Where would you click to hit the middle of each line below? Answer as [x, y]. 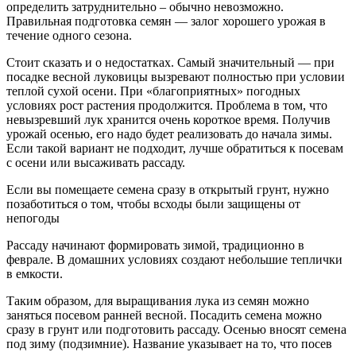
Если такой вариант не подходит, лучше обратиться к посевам [175, 148]
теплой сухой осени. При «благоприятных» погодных [153, 91]
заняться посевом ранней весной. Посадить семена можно [164, 315]
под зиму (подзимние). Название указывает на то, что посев [169, 343]
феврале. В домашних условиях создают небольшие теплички [174, 259]
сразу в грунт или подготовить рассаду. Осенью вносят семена [176, 329]
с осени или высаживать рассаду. [96, 162]
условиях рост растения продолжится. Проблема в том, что [167, 105]
